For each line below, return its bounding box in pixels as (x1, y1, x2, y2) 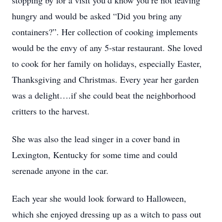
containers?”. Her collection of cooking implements (12, 26, 198, 38)
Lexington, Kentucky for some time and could (12, 149, 177, 161)
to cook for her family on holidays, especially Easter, (12, 57, 202, 69)
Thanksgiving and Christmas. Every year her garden (12, 73, 199, 85)
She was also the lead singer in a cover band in (12, 133, 180, 145)
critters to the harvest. (12, 105, 90, 117)
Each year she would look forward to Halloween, (12, 192, 186, 204)
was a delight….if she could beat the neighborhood (12, 89, 196, 101)
